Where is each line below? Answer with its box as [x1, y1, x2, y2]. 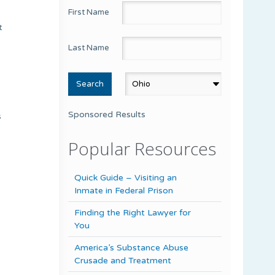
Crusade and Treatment [74, 255, 171, 266]
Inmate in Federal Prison [74, 185, 173, 196]
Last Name [68, 42, 109, 53]
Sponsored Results [68, 109, 145, 120]
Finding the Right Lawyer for [74, 207, 191, 218]
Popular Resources [68, 136, 216, 160]
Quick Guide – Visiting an [74, 172, 177, 183]
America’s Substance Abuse [74, 242, 188, 253]
